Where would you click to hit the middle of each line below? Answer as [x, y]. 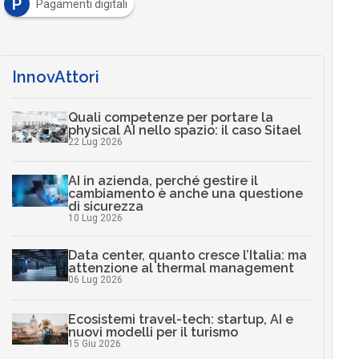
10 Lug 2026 [95, 218]
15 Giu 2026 [94, 343]
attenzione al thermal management [181, 268]
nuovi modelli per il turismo [153, 332]
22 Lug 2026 [95, 142]
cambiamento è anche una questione [185, 194]
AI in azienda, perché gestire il [163, 181]
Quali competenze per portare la [170, 117]
